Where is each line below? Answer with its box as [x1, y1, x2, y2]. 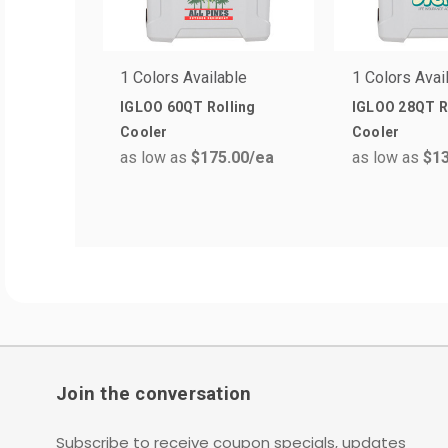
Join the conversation [56, 382, 252, 405]
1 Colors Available [120, 67, 247, 87]
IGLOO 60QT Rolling [120, 98, 256, 115]
